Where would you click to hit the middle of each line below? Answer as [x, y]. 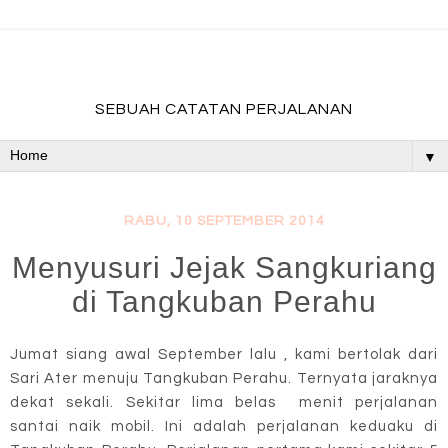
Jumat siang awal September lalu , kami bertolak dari [224, 354]
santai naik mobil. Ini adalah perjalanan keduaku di [224, 426]
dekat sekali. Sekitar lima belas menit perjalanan [224, 402]
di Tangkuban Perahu [224, 301]
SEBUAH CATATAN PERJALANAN [224, 109]
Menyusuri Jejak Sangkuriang [224, 267]
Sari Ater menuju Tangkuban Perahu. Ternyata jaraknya [224, 378]
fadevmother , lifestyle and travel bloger [224, 69]
